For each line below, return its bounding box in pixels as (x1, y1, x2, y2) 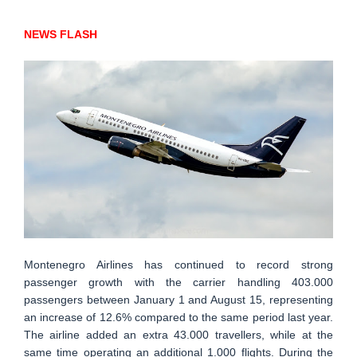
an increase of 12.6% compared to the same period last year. (24, 311, 333, 324)
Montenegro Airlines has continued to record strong (24, 258, 333, 272)
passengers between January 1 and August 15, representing (24, 293, 333, 307)
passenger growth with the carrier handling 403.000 (24, 276, 333, 289)
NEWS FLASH (24, 28, 97, 41)
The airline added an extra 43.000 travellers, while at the (24, 328, 333, 342)
